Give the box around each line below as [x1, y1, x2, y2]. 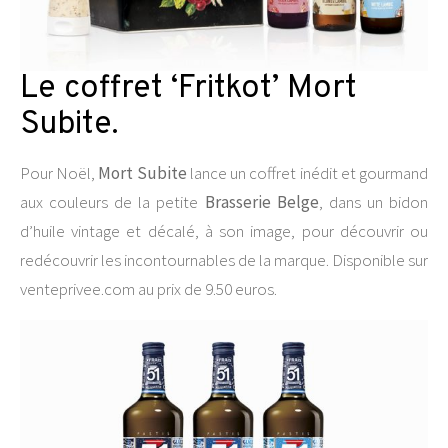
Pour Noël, [20, 162, 99, 184]
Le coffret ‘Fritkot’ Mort [20, 69, 357, 109]
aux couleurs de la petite [20, 191, 205, 213]
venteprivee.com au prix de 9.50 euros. [20, 278, 277, 300]
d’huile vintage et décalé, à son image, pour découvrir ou [20, 220, 428, 242]
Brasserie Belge [204, 191, 319, 213]
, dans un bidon [318, 191, 429, 213]
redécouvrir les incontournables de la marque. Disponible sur [20, 249, 428, 271]
